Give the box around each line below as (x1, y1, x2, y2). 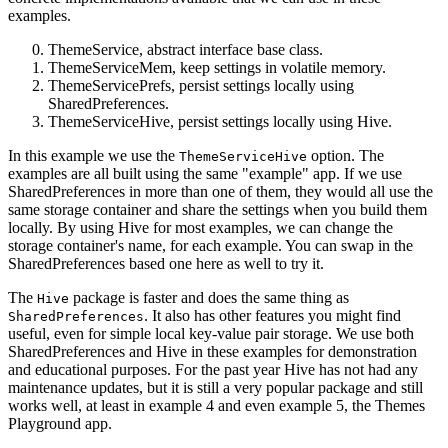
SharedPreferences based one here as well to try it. (8, 254, 324, 272)
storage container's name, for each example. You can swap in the (8, 236, 413, 254)
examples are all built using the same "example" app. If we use (8, 164, 402, 182)
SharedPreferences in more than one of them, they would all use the (8, 182, 433, 200)
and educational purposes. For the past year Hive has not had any (8, 360, 418, 378)
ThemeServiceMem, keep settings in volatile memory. (48, 58, 386, 76)
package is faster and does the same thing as (69, 288, 349, 306)
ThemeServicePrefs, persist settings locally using (48, 76, 354, 94)
